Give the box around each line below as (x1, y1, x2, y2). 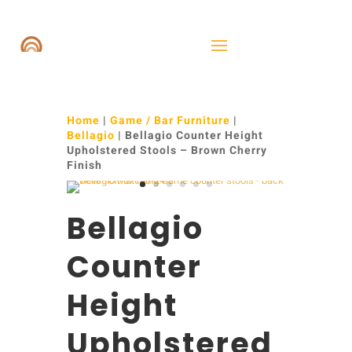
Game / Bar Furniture (109, 112, 230, 129)
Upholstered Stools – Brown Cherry (66, 142, 267, 159)
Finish (66, 157, 102, 174)
